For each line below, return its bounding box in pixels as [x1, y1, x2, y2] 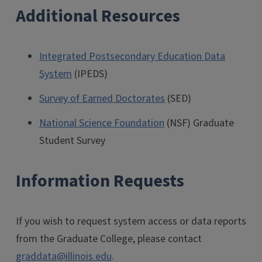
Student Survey [39, 133, 108, 148]
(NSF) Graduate [164, 115, 234, 130]
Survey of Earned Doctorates [39, 91, 165, 106]
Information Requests [16, 168, 184, 194]
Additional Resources [16, 3, 180, 29]
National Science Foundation [39, 115, 164, 130]
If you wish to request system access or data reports [16, 213, 246, 229]
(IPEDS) [72, 66, 108, 81]
